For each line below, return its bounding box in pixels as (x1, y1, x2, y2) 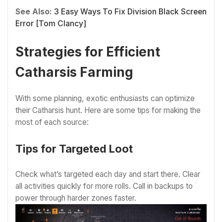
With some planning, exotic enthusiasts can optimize (15, 94, 195, 104)
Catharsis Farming (15, 64, 133, 80)
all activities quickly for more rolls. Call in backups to (15, 181, 193, 191)
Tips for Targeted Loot (15, 142, 133, 155)
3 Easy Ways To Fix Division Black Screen (54, 7, 207, 17)
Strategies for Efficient (15, 44, 160, 59)
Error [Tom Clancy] (15, 19, 86, 29)
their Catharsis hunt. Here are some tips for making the (15, 106, 201, 115)
